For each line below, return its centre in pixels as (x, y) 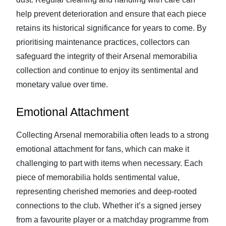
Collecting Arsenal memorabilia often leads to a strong (112, 135)
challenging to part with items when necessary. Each (109, 163)
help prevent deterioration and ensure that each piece (111, 14)
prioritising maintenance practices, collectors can (103, 42)
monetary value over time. (62, 84)
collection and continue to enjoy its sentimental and (107, 70)
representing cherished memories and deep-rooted (106, 191)
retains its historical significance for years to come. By (111, 28)
